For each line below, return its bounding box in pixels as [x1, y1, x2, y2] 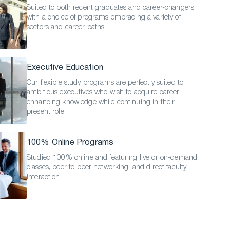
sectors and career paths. [27, 24, 106, 31]
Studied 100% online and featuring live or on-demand [27, 155, 198, 161]
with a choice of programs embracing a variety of [27, 14, 181, 21]
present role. [27, 109, 66, 116]
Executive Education [27, 64, 104, 71]
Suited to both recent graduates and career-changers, [27, 5, 196, 11]
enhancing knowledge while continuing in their [27, 99, 175, 106]
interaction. [27, 174, 62, 181]
